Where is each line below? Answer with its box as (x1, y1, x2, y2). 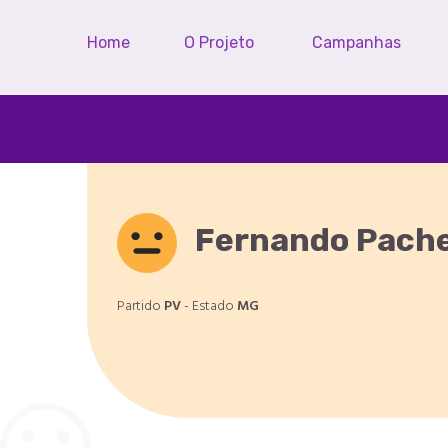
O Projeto (184, 33, 254, 52)
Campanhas (312, 33, 401, 52)
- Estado (181, 295, 237, 318)
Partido (117, 295, 164, 318)
